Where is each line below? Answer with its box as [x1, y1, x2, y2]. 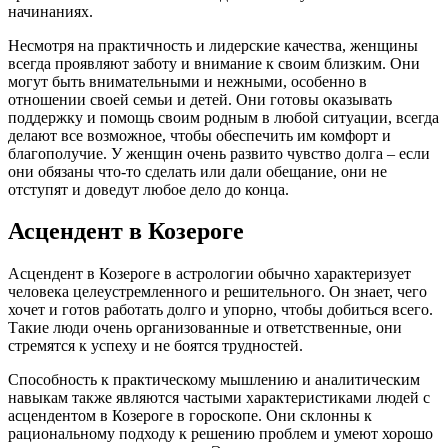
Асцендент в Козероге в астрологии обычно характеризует [8, 265, 411, 283]
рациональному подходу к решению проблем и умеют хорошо [8, 425, 433, 443]
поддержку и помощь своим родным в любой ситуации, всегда [8, 108, 439, 126]
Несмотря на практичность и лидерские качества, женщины [8, 36, 418, 54]
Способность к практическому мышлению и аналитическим [8, 371, 420, 389]
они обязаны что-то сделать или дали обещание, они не [8, 162, 387, 180]
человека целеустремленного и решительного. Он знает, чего [8, 283, 427, 301]
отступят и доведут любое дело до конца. [8, 180, 289, 198]
